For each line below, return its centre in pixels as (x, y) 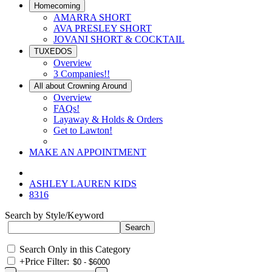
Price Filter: (47, 261)
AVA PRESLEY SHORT (103, 28)
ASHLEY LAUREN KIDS (83, 184)
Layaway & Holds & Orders (108, 119)
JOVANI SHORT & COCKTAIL (119, 39)
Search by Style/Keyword (54, 215)
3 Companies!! (82, 74)
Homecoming (57, 6)
